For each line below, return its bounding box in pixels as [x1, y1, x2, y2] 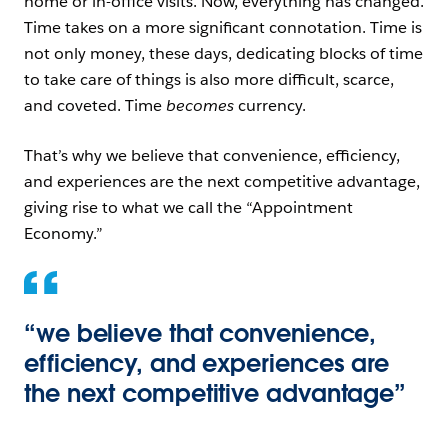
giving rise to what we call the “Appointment [24, 197, 353, 218]
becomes [166, 95, 234, 116]
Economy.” [24, 223, 107, 244]
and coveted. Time [24, 95, 166, 116]
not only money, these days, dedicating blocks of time [24, 43, 423, 64]
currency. [234, 95, 306, 116]
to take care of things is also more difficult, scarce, [24, 69, 394, 90]
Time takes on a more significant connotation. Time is [24, 17, 422, 38]
